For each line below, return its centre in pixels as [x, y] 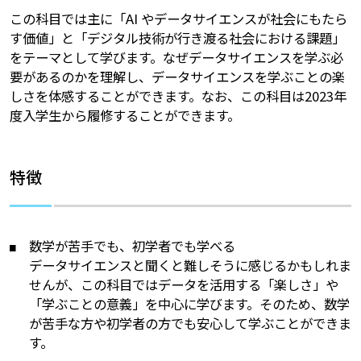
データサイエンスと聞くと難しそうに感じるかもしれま [191, 266]
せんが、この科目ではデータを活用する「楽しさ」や [184, 285]
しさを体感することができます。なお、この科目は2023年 [178, 96]
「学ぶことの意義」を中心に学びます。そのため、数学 [190, 304]
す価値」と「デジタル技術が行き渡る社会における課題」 [177, 38]
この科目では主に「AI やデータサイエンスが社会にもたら [178, 19]
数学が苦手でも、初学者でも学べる [133, 246]
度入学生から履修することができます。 [124, 116]
